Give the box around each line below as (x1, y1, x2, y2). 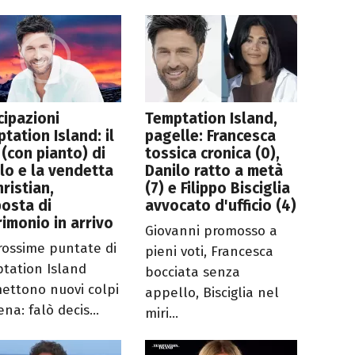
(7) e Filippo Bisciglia (145, 179, 291, 198)
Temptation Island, (145, 109, 278, 128)
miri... (145, 305, 179, 323)
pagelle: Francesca (145, 127, 277, 146)
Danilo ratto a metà (145, 162, 284, 181)
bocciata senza (145, 264, 241, 281)
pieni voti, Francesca (145, 243, 274, 261)
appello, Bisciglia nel (145, 284, 280, 302)
